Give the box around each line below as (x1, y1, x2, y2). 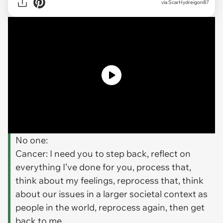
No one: (15, 134, 48, 146)
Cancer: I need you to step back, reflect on (15, 147, 191, 159)
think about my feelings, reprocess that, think (15, 174, 204, 186)
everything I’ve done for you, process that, (15, 161, 191, 173)
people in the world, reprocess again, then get (15, 201, 205, 213)
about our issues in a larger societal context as (15, 188, 208, 200)
